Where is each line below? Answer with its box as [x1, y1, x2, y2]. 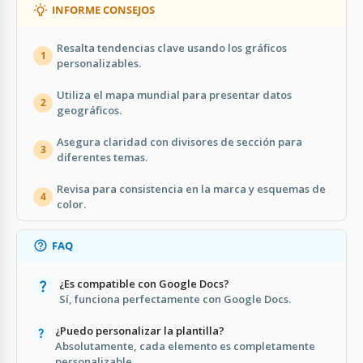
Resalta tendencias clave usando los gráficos [57, 40, 287, 55]
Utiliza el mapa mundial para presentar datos [57, 87, 292, 102]
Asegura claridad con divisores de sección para [57, 134, 302, 149]
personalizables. [57, 55, 141, 70]
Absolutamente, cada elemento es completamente [55, 338, 316, 353]
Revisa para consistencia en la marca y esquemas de [57, 181, 326, 196]
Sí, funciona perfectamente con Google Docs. [59, 291, 291, 306]
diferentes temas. [57, 149, 147, 164]
